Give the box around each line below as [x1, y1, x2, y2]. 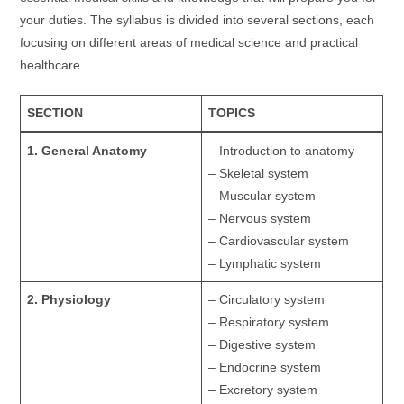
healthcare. [20, 58, 85, 72]
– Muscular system [208, 188, 317, 203]
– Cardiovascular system [208, 234, 350, 248]
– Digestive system [208, 337, 317, 352]
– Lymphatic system [208, 256, 322, 271]
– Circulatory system [208, 292, 326, 307]
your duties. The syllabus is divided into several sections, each [20, 13, 375, 27]
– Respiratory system [208, 315, 330, 329]
